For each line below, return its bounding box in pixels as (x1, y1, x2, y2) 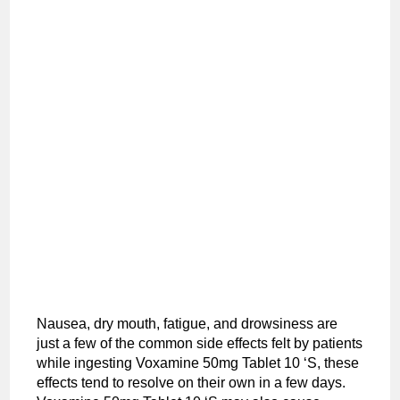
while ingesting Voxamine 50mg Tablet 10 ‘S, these (37, 354, 360, 371)
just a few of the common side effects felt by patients (37, 335, 363, 351)
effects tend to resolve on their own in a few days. (37, 374, 346, 390)
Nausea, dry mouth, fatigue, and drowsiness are (37, 315, 338, 331)
